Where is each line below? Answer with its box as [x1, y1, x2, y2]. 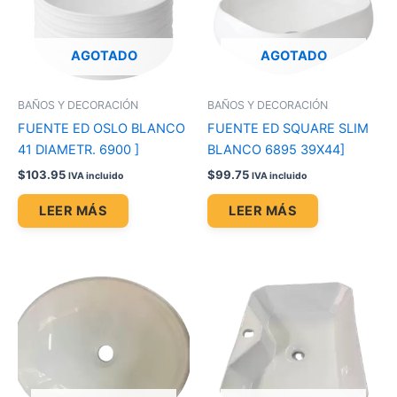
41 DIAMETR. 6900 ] [18, 142, 139, 159]
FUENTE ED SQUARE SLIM [207, 121, 369, 137]
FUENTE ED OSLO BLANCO [18, 121, 185, 137]
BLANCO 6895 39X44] [207, 142, 345, 159]
